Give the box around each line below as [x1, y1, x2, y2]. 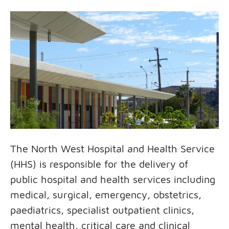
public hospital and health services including [10, 173, 215, 185]
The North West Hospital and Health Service [10, 142, 215, 154]
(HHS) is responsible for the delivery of [10, 157, 189, 170]
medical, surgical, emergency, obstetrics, [10, 188, 201, 200]
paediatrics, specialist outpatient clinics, [10, 203, 194, 216]
